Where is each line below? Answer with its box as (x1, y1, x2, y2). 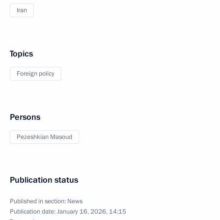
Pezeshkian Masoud (17, 133, 72, 141)
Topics (10, 48, 33, 59)
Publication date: (10, 207, 57, 216)
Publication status (10, 174, 78, 186)
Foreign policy (17, 69, 55, 78)
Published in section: (10, 197, 67, 206)
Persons (10, 111, 40, 123)
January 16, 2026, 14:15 (57, 207, 126, 216)
